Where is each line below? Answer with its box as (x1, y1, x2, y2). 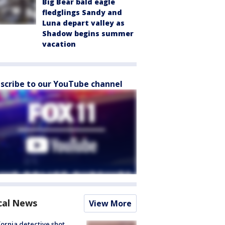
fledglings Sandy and (42, 8, 122, 17)
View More (89, 198, 132, 209)
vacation (42, 39, 76, 49)
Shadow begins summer (42, 29, 134, 38)
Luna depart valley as (42, 18, 125, 28)
